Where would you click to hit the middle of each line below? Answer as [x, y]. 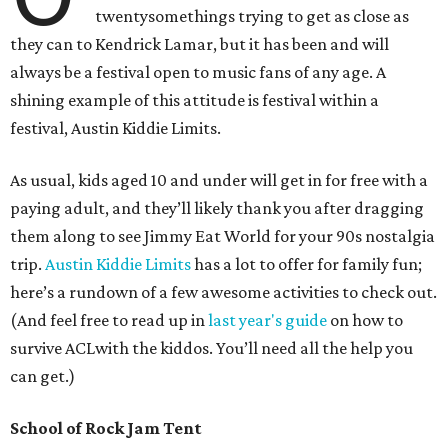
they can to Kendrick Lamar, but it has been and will [199, 44]
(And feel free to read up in [109, 320]
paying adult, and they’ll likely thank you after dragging [217, 208]
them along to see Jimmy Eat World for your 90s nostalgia [222, 236]
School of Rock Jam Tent [106, 428]
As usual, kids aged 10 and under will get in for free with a [219, 180]
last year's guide [267, 320]
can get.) [42, 376]
